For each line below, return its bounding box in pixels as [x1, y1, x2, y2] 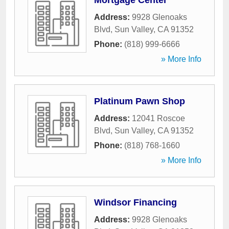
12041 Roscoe [132, 114, 185, 123]
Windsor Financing [94, 197, 177, 208]
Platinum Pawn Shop [94, 96, 185, 106]
